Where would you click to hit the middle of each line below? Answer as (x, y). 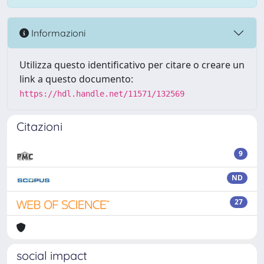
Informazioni (57, 33)
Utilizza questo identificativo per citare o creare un (132, 65)
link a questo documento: (76, 79)
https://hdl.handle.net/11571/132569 (102, 94)
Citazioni (39, 126)
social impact (52, 255)
